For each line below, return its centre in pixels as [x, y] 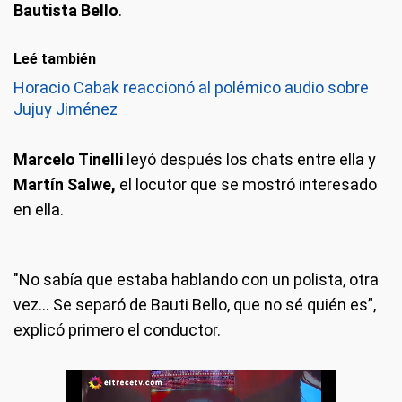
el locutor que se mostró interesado [248, 184]
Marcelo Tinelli [68, 159]
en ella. [39, 210]
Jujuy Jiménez [66, 109]
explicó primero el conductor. [117, 330]
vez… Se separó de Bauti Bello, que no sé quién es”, [195, 305]
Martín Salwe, [66, 184]
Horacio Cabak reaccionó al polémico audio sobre [191, 87]
